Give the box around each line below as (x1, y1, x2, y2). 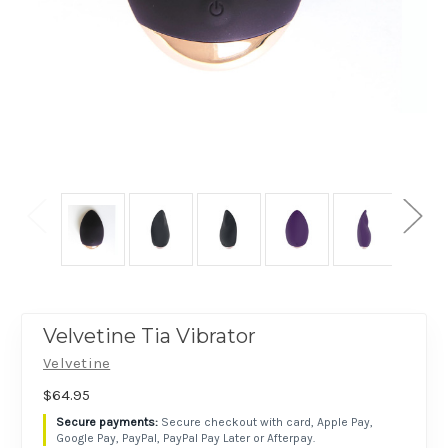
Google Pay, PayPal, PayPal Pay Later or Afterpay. (56, 431, 315, 446)
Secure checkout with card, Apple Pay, (161, 415, 373, 430)
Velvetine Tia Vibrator (43, 324, 256, 349)
